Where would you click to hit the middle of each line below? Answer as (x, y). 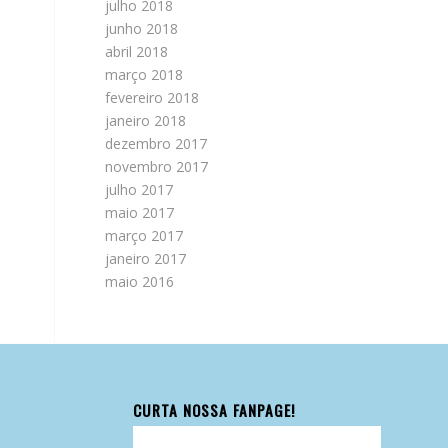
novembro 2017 (157, 166)
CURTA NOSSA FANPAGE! (213, 410)
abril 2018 (137, 51)
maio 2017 (140, 212)
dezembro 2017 (156, 143)
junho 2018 (142, 28)
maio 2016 (140, 281)
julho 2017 (139, 189)
